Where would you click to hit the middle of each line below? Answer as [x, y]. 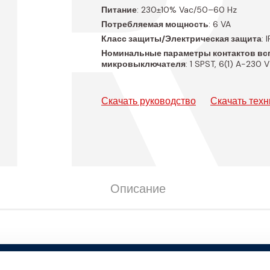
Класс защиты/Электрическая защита [181, 39]
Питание [119, 10]
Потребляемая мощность [155, 24]
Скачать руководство [149, 101]
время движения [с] [89, 263]
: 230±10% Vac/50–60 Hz [187, 10]
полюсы [197, 263]
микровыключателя [143, 64]
